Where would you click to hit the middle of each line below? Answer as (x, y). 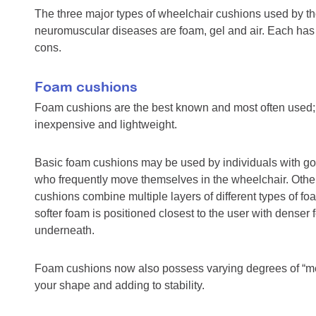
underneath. (65, 231)
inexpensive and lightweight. (106, 125)
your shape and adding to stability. (120, 286)
